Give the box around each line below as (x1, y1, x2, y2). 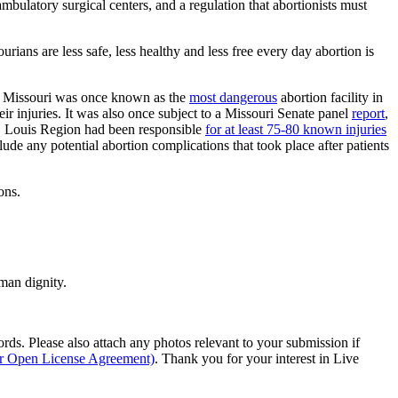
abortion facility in (277, 89, 383, 105)
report (352, 105, 385, 121)
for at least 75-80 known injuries (205, 121, 386, 137)
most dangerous (189, 89, 277, 105)
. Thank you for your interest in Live (155, 350, 359, 366)
